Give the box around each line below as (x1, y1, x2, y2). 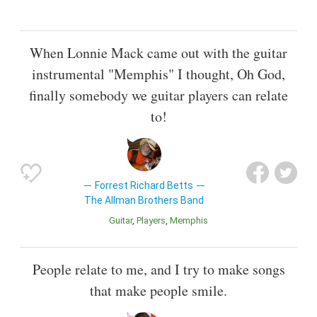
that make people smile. (90, 281, 227, 300)
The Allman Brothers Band (84, 194, 204, 206)
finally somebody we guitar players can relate (29, 85, 288, 105)
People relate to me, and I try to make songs (32, 260, 285, 279)
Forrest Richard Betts (95, 179, 194, 191)
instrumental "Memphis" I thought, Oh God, (32, 64, 285, 83)
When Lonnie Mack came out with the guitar (30, 42, 287, 62)
